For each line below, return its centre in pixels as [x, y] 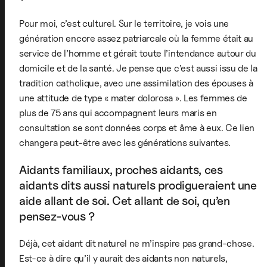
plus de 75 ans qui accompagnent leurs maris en [118, 113]
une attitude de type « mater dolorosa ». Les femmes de [133, 98]
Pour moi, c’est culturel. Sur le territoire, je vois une [124, 23]
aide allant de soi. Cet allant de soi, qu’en [125, 201]
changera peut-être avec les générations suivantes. [125, 142]
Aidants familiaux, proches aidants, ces [121, 170]
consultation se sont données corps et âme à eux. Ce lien [137, 128]
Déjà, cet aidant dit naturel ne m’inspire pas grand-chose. [137, 243]
